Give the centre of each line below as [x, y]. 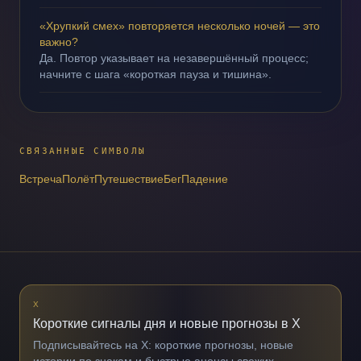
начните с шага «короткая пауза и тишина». [156, 74]
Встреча [41, 179]
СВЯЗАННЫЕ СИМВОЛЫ [83, 151]
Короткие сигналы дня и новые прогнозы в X [167, 324]
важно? [59, 42]
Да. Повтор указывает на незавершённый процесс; [174, 58]
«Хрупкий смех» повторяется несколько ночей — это [180, 26]
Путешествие [129, 179]
